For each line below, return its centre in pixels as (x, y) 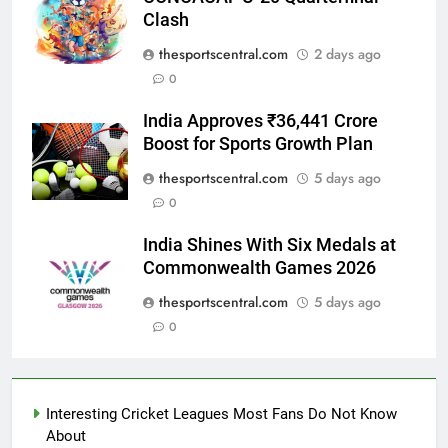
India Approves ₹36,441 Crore (260, 120)
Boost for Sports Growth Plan (258, 143)
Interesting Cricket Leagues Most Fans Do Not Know (221, 413)
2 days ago (347, 53)
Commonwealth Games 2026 (259, 267)
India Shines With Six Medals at (269, 244)
